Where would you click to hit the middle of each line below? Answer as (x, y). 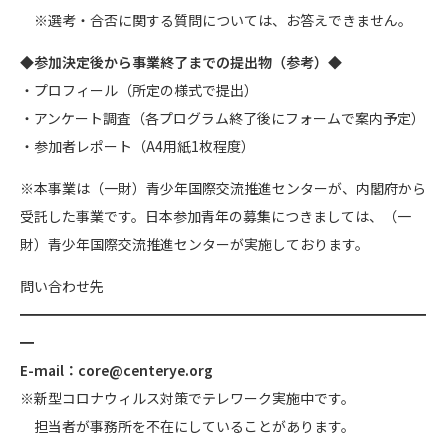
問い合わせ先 (62, 285)
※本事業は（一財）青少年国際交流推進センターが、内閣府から (223, 187)
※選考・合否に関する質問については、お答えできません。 (216, 19)
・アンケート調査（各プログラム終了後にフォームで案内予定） (222, 117)
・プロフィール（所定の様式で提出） (139, 89)
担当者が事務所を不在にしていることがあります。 (187, 425)
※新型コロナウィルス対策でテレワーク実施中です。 (187, 397)
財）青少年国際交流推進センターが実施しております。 (194, 243)
